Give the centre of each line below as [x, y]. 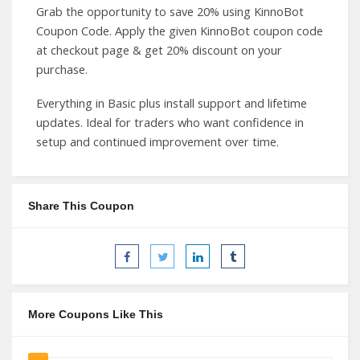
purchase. [62, 70]
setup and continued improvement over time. [157, 142]
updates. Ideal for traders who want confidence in [170, 123]
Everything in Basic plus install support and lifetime [172, 103]
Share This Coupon [81, 206]
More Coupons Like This [96, 314]
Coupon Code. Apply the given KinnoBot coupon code [180, 31]
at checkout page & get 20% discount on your [159, 50]
